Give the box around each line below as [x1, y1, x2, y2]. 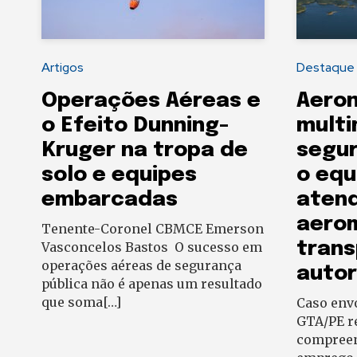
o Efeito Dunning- [41, 115, 229, 137]
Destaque [296, 59, 355, 76]
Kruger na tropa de [41, 139, 248, 162]
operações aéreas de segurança [41, 257, 241, 274]
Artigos [41, 59, 84, 76]
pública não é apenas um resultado [41, 276, 262, 292]
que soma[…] [41, 294, 121, 311]
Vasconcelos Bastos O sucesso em [41, 239, 262, 256]
